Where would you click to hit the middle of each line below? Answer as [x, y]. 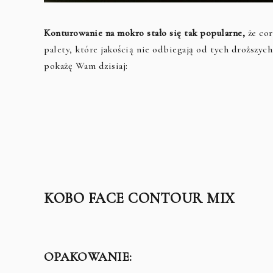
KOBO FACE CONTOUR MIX [140, 198]
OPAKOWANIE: [90, 257]
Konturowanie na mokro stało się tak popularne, [145, 33]
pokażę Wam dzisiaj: [86, 66]
